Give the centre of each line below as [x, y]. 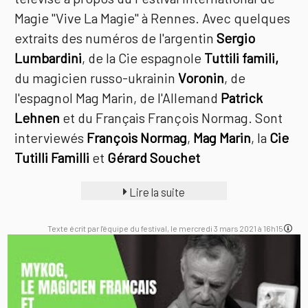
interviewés [51, 138]
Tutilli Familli [54, 158]
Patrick [242, 98]
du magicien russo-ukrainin [97, 78]
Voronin [201, 78]
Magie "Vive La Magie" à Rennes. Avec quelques [153, 18]
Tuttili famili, [242, 58]
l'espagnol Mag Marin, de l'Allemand [118, 98]
